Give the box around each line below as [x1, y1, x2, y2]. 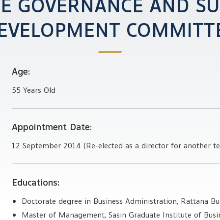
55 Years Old [12, 84, 56, 96]
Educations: [12, 175, 60, 190]
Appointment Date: [12, 120, 92, 134]
